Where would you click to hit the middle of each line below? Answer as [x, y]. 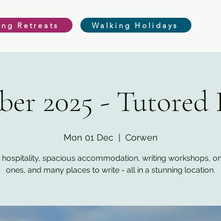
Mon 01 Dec [88, 137]
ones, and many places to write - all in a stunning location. [110, 170]
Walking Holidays [135, 25]
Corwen [141, 137]
